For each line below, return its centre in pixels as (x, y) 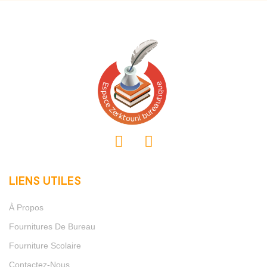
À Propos (26, 207)
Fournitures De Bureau (52, 226)
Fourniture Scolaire (45, 245)
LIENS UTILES (45, 180)
